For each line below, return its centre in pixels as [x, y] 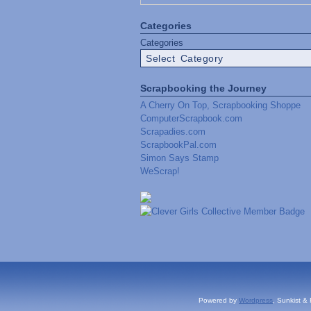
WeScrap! [160, 171]
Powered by [219, 300]
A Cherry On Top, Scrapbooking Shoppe [220, 105]
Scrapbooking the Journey [203, 88]
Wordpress [256, 300]
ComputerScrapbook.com [191, 118]
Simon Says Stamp [179, 158]
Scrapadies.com [173, 132]
